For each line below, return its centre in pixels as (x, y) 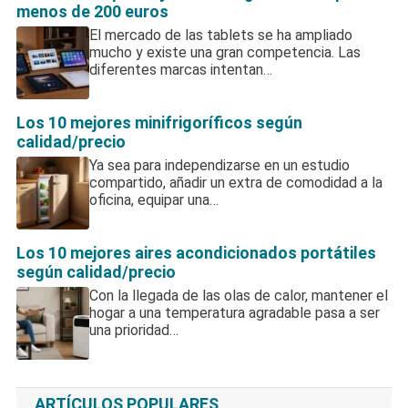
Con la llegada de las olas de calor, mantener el (238, 295)
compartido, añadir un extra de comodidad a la (235, 182)
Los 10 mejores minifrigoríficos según (159, 122)
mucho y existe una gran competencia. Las (224, 52)
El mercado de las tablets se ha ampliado (220, 35)
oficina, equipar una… (153, 199)
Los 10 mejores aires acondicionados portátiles (196, 252)
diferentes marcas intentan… (180, 69)
